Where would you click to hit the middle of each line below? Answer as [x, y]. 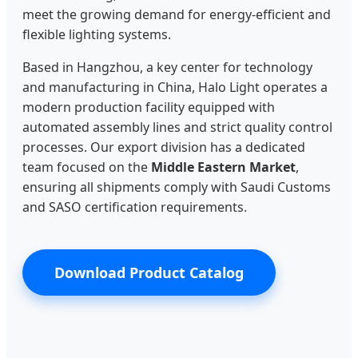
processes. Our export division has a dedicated [164, 147]
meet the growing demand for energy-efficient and [177, 15]
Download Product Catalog [149, 273]
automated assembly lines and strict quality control [177, 127]
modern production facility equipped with [149, 107]
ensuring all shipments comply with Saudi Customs [177, 187]
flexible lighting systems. [97, 35]
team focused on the [87, 167]
